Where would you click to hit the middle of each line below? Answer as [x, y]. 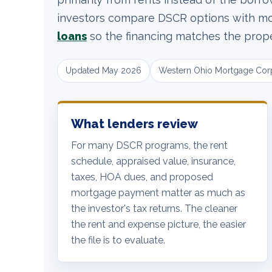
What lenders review [134, 124]
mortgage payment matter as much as [158, 193]
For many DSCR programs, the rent [149, 146]
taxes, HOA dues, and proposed [142, 177]
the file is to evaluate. [118, 240]
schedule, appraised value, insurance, [153, 161]
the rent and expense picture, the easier [158, 225]
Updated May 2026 [104, 71]
